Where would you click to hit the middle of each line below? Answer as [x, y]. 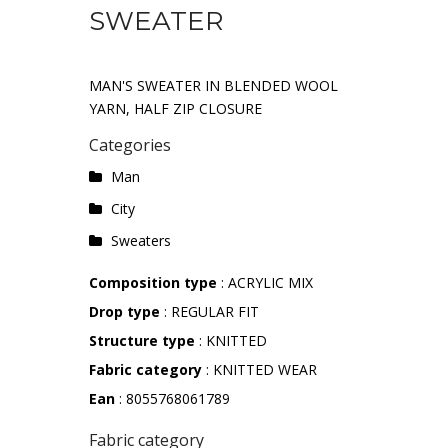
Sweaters [140, 241]
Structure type [142, 341]
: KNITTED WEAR [259, 370]
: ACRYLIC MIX [267, 283]
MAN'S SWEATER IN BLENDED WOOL [213, 86]
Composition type [155, 283]
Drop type [124, 312]
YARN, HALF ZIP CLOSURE [175, 109]
